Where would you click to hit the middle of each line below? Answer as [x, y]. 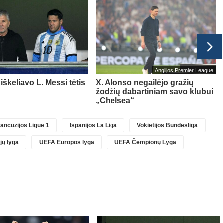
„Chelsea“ [115, 100]
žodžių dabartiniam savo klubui [154, 91]
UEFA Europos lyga [66, 142]
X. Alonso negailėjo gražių [145, 82]
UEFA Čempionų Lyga [145, 142]
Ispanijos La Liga [93, 125]
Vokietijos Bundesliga [167, 125]
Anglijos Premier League [184, 70]
